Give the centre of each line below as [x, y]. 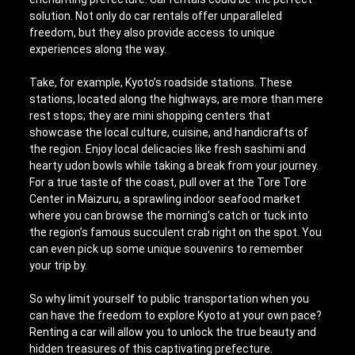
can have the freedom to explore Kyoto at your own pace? [176, 315]
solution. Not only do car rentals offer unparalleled [156, 15]
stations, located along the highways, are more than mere [177, 99]
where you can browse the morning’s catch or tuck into [169, 215]
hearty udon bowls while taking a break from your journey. [174, 165]
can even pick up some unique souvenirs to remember [167, 248]
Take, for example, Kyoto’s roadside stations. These [161, 82]
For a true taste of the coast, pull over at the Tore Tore [168, 182]
